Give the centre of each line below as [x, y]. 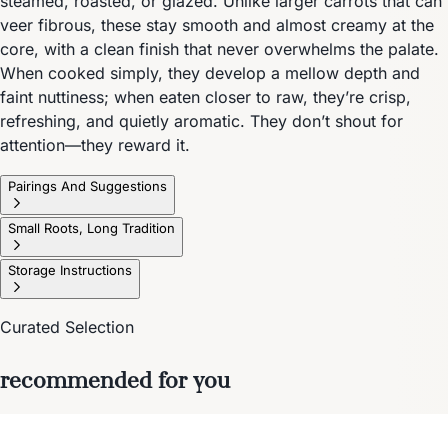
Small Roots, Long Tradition [91, 227]
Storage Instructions [70, 269]
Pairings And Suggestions [87, 185]
